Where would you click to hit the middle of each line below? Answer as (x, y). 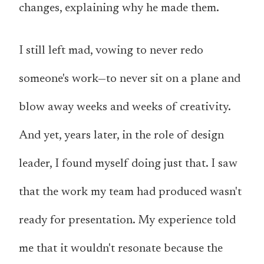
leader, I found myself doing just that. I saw (128, 164)
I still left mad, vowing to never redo (111, 51)
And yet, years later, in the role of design (121, 136)
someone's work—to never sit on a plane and (130, 79)
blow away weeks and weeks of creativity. (125, 108)
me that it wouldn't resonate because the (121, 249)
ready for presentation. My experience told (127, 221)
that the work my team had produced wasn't (130, 192)
